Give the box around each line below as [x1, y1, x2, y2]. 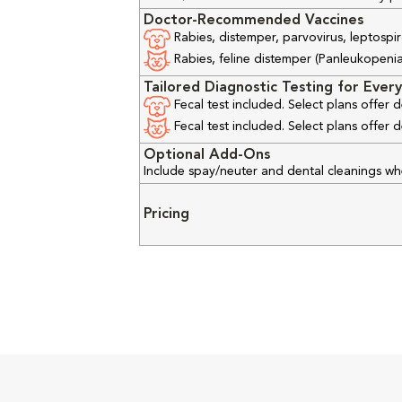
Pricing [143, 207, 189, 222]
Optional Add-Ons [143, 148, 270, 162]
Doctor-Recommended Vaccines [143, 13, 363, 28]
